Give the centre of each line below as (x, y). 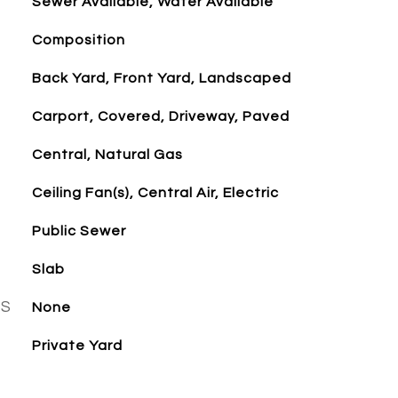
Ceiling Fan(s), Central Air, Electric (155, 193)
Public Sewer (79, 231)
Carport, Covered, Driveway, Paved (160, 116)
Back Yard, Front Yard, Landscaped (161, 78)
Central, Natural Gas (107, 155)
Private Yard (77, 346)
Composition (78, 40)
